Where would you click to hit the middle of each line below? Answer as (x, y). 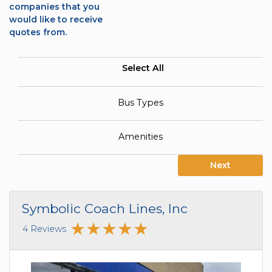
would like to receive (56, 19)
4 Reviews (44, 229)
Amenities (141, 136)
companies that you (54, 7)
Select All (143, 68)
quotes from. (38, 32)
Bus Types (141, 102)
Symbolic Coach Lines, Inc (105, 209)
